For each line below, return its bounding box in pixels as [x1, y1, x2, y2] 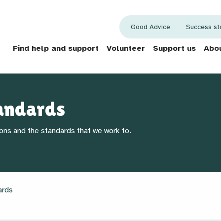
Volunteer [107, 43, 145, 53]
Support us [153, 43, 196, 53]
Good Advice [130, 22, 170, 31]
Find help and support [13, 43, 99, 53]
